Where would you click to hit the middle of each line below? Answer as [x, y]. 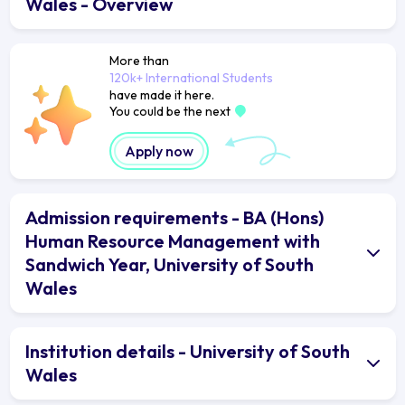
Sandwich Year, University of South [170, 264]
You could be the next [171, 111]
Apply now [159, 151]
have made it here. [161, 94]
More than [139, 60]
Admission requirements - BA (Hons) [174, 217]
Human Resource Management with [173, 240]
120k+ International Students [191, 77]
